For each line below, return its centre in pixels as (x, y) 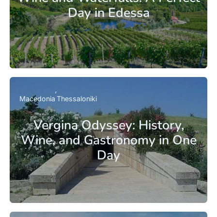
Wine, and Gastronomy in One (108, 140)
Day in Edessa (108, 12)
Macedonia (37, 99)
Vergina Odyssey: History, (108, 125)
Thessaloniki (77, 99)
